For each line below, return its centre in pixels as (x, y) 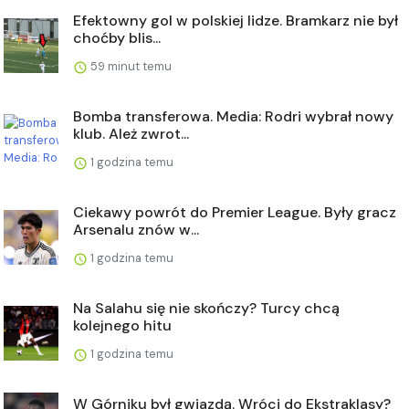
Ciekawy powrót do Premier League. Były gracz (235, 213)
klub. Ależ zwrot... (131, 134)
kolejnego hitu (122, 326)
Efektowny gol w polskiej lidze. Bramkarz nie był (236, 21)
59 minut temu (130, 67)
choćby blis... (117, 38)
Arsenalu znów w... (136, 230)
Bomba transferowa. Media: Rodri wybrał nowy (233, 117)
